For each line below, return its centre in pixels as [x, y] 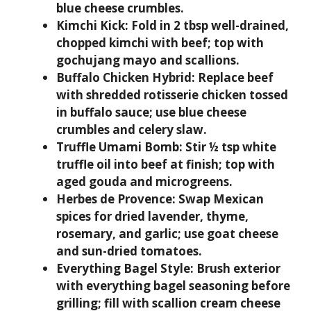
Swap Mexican [220, 199]
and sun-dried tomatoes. [129, 251]
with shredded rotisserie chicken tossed [172, 95]
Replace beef [234, 77]
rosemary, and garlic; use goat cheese [167, 234]
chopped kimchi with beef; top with [160, 43]
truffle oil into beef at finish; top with [166, 164]
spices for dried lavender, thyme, [152, 216]
